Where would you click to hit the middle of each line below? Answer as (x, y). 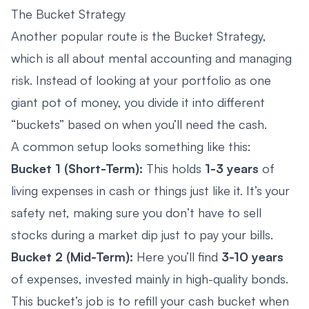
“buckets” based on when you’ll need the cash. (139, 124)
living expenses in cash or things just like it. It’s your (150, 190)
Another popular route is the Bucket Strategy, (139, 36)
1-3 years (232, 168)
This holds (174, 168)
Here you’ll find (177, 256)
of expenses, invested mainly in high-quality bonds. (150, 278)
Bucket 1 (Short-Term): (77, 168)
